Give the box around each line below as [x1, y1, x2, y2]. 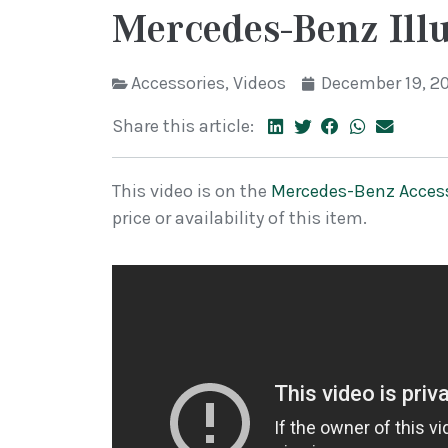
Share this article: [112, 115, 254, 137]
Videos [233, 72, 286, 94]
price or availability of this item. [112, 207, 367, 230]
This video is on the [112, 180, 271, 203]
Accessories [131, 72, 225, 94]
